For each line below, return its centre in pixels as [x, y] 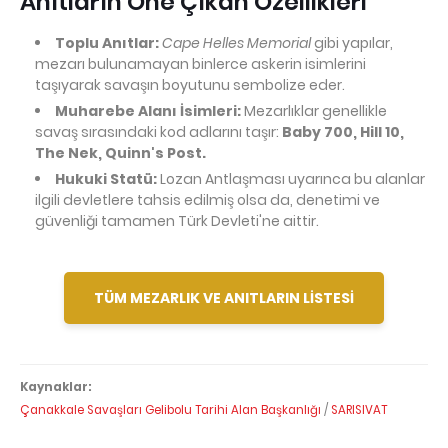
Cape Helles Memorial [236, 43]
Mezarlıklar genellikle [314, 111]
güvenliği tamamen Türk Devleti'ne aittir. [177, 221]
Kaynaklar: [56, 387]
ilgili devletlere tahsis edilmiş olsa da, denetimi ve [207, 200]
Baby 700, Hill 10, [343, 132]
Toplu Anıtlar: [107, 43]
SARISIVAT [359, 410]
